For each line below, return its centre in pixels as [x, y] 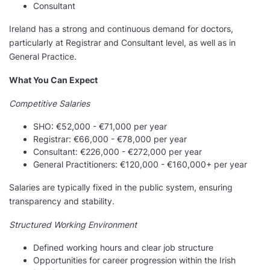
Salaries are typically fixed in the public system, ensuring [121, 187]
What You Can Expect [53, 80]
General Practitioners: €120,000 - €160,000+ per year [140, 165]
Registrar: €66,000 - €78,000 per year [110, 139]
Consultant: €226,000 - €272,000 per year [118, 152]
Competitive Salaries [49, 104]
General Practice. [45, 57]
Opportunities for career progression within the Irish [134, 260]
